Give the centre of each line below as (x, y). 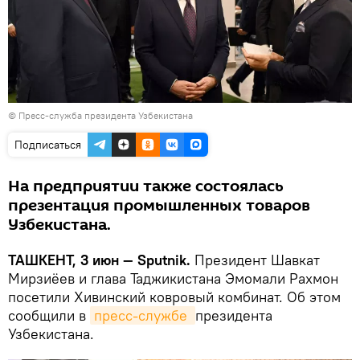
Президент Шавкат (257, 260)
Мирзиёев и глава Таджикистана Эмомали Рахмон (173, 278)
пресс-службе (143, 315)
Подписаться (48, 144)
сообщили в (49, 315)
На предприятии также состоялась (146, 186)
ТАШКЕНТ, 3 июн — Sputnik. (101, 260)
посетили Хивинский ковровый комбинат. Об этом (174, 297)
